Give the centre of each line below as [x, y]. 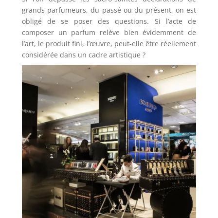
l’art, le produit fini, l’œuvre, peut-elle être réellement [109, 44]
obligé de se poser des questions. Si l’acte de [109, 21]
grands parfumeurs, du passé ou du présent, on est [109, 10]
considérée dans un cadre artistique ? [83, 55]
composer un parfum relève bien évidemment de [109, 32]
